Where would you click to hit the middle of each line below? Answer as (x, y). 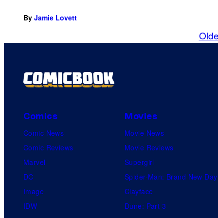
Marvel (35, 162)
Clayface (139, 191)
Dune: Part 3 (145, 206)
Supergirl (139, 162)
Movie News (145, 133)
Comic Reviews (48, 147)
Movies (141, 116)
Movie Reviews (149, 147)
